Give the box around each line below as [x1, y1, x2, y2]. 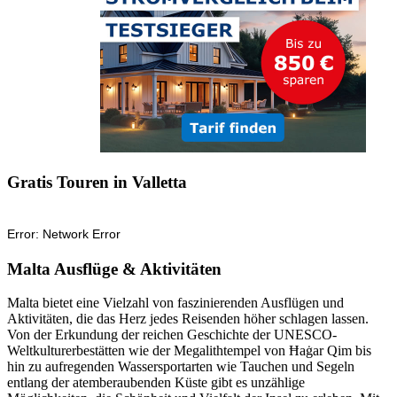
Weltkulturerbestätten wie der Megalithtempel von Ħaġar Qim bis [7, 343, 371, 359]
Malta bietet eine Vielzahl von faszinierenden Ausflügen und [7, 295, 344, 311]
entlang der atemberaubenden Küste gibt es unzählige [7, 375, 305, 391]
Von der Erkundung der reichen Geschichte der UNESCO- [7, 327, 337, 343]
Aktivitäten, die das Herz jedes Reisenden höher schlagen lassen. [7, 311, 369, 327]
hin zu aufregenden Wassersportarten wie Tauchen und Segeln [7, 359, 354, 375]
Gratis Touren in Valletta [7, 173, 187, 192]
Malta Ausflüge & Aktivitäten [7, 259, 222, 278]
